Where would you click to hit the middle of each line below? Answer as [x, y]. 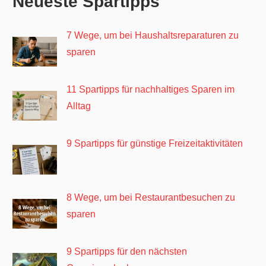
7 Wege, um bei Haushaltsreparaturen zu [153, 35]
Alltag [79, 106]
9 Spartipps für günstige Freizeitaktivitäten [155, 143]
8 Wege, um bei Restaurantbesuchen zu [151, 197]
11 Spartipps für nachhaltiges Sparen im [151, 89]
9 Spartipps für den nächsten [127, 251]
